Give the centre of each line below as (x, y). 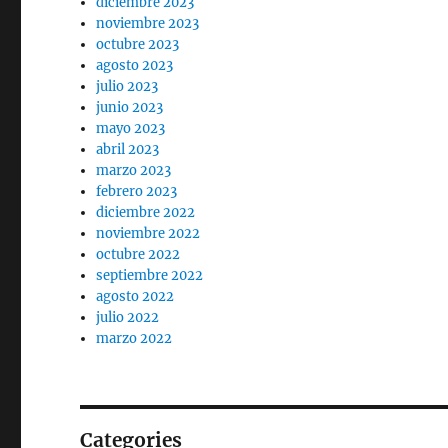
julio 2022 (128, 317)
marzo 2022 (134, 338)
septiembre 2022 (150, 275)
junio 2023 (130, 107)
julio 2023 (127, 86)
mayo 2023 (131, 128)
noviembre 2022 (148, 233)
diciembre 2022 (146, 212)
